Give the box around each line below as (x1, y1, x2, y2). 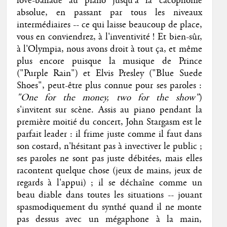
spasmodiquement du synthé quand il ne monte (16, 201, 202, 214)
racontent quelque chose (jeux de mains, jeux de (16, 165, 202, 177)
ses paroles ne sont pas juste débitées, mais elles (16, 153, 202, 165)
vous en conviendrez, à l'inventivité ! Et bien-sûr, (16, 31, 202, 44)
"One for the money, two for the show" (16, 92, 199, 104)
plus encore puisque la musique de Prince (16, 55, 202, 68)
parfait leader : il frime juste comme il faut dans (16, 128, 202, 141)
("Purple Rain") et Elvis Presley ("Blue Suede (16, 67, 202, 80)
